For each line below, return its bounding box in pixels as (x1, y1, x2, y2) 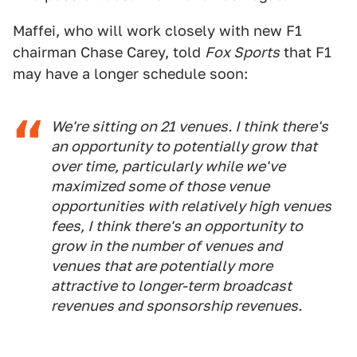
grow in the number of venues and (51, 237, 282, 254)
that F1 (280, 44, 331, 61)
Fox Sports (205, 44, 280, 61)
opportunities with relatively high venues (51, 198, 331, 214)
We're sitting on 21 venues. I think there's (51, 118, 328, 135)
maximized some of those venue (51, 178, 269, 194)
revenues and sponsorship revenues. (51, 297, 302, 314)
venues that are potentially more (51, 257, 273, 274)
